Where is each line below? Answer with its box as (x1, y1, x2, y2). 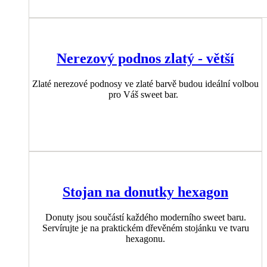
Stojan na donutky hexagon (63, 184, 228, 200)
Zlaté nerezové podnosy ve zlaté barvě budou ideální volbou (32, 78, 259, 89)
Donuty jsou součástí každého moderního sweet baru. (45, 212, 246, 222)
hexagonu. (126, 233, 165, 244)
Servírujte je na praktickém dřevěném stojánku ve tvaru (42, 222, 249, 233)
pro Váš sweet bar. (108, 89, 183, 100)
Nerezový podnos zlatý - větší (57, 50, 234, 66)
